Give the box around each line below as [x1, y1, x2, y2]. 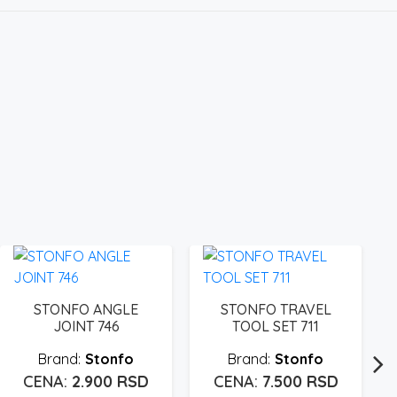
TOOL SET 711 [232, 316, 319, 335]
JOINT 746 [52, 316, 120, 335]
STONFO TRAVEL [220, 300, 331, 318]
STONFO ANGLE [34, 300, 138, 318]
